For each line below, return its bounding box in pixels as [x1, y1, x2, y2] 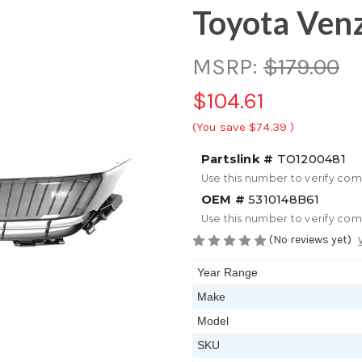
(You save [192, 119, 246, 134]
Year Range [197, 266, 258, 280]
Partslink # [200, 151, 274, 166]
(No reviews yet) [269, 232, 351, 246]
